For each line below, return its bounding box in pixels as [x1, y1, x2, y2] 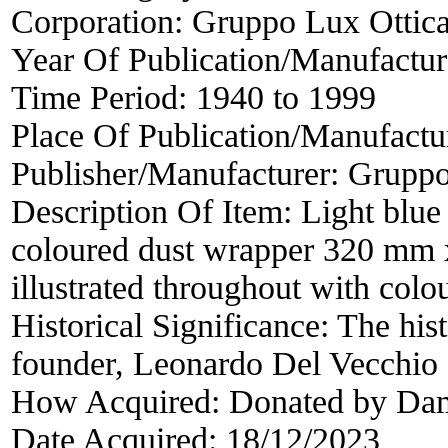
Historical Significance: [11, 306, 337, 344]
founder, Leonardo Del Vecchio [11, 344, 438, 382]
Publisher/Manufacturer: [11, 154, 348, 192]
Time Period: [11, 78, 196, 116]
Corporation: [11, 2, 192, 40]
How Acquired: [11, 382, 229, 420]
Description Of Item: [11, 192, 301, 230]
